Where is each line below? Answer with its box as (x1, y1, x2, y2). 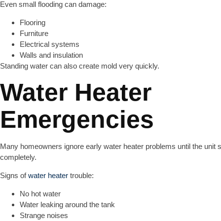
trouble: (68, 171, 94, 180)
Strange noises (20, 211, 68, 220)
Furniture (20, 29, 48, 37)
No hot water (20, 189, 61, 198)
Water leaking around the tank (20, 200, 115, 209)
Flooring (20, 18, 45, 27)
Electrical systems (20, 40, 79, 48)
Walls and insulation (20, 51, 83, 59)
